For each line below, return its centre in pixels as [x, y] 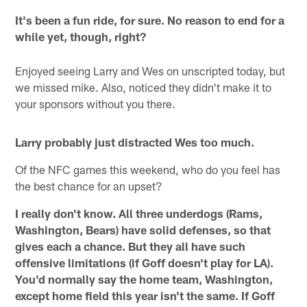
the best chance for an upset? [89, 185]
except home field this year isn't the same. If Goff [145, 295]
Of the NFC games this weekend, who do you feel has [148, 169]
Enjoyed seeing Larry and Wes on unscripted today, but [150, 70]
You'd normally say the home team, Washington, [144, 279]
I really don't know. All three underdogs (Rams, [139, 213]
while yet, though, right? [81, 36]
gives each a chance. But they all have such [131, 246]
